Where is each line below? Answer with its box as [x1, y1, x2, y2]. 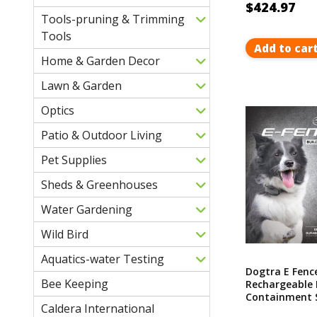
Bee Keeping [41, 275, 108, 292]
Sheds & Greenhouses [41, 176, 158, 192]
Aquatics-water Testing [41, 250, 164, 267]
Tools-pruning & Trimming [41, 11, 185, 27]
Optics [41, 102, 74, 118]
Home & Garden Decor [41, 52, 160, 69]
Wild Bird [41, 226, 88, 242]
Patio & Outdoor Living [41, 127, 162, 143]
